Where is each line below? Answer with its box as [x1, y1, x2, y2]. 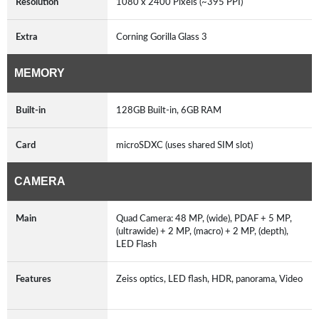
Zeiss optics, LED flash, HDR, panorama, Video [116, 273, 303, 284]
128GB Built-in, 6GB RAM [116, 105, 226, 115]
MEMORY [14, 66, 65, 79]
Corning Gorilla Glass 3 [116, 31, 211, 42]
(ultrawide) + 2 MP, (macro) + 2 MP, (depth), [116, 226, 288, 236]
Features [16, 273, 51, 284]
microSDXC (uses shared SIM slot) [116, 140, 257, 150]
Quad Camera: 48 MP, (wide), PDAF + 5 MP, [116, 213, 292, 224]
